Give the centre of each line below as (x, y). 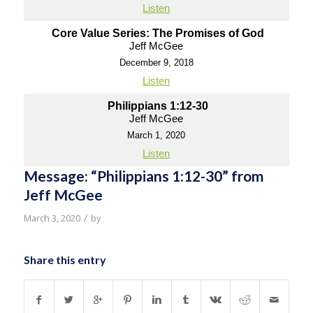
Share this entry (65, 260)
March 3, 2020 (52, 218)
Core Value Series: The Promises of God (158, 33)
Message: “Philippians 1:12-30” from (144, 176)
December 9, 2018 (156, 63)
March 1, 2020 (156, 135)
